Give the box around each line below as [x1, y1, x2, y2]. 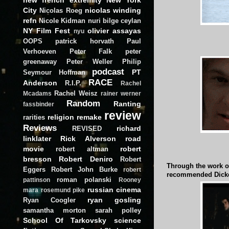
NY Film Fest [23, 26, 70, 35]
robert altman [56, 145, 108, 153]
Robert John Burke [51, 165, 118, 173]
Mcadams [23, 90, 52, 97]
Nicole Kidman [39, 16, 86, 25]
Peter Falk [69, 47, 112, 55]
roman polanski [57, 175, 111, 184]
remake [77, 112, 102, 121]
